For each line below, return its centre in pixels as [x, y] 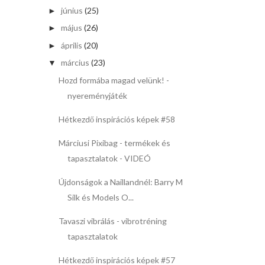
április [71, 45]
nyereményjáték [97, 95]
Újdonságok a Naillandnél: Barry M [120, 182]
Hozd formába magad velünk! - [114, 80]
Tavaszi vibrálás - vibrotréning [112, 221]
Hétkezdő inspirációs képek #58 [117, 119]
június [72, 10]
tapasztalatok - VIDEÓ [109, 158]
